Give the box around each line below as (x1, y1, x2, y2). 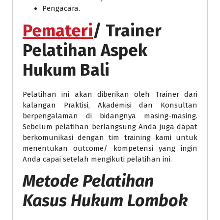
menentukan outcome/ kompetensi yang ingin (23, 143, 197, 153)
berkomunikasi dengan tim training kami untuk (23, 133, 197, 142)
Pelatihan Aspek (23, 40, 147, 60)
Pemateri (23, 20, 93, 41)
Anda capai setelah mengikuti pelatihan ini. (23, 154, 172, 164)
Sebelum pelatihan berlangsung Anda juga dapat (23, 122, 197, 131)
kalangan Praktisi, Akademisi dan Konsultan (23, 100, 197, 110)
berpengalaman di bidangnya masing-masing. (23, 111, 197, 120)
